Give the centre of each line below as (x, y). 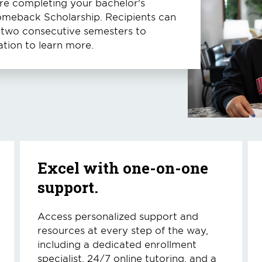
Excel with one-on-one (123, 168)
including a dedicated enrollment (117, 244)
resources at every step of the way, (123, 230)
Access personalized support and (118, 216)
